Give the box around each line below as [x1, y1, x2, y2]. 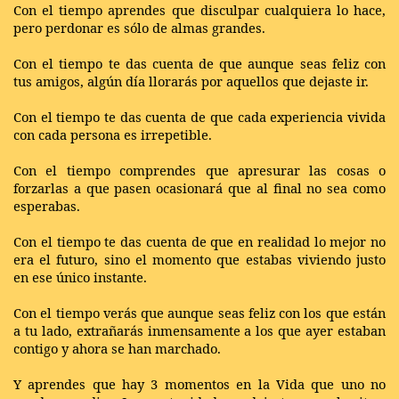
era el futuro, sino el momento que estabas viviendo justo [13, 249, 386, 268]
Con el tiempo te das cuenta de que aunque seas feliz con [13, 53, 386, 72]
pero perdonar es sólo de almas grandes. [13, 18, 265, 37]
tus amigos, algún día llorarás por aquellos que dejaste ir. [13, 71, 369, 90]
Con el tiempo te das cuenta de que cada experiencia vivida [13, 107, 386, 126]
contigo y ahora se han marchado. [13, 338, 221, 357]
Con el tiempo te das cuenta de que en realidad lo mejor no [13, 232, 386, 250]
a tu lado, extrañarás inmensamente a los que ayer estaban [13, 321, 386, 339]
